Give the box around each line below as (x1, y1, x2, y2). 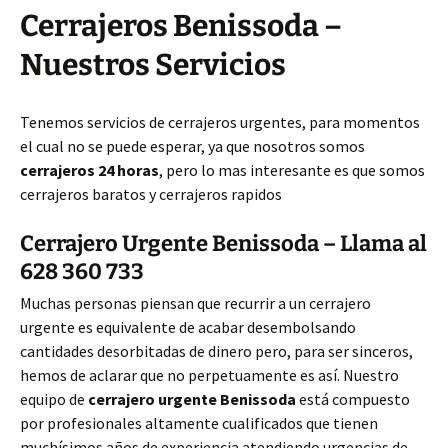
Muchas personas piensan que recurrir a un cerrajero (20, 293, 371, 314)
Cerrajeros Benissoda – (20, 8, 342, 45)
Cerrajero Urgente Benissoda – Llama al (20, 230, 427, 258)
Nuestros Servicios (20, 47, 286, 84)
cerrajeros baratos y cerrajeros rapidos (20, 184, 282, 205)
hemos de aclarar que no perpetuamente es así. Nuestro (20, 365, 399, 386)
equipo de (20, 389, 88, 410)
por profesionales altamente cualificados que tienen (20, 413, 378, 434)
